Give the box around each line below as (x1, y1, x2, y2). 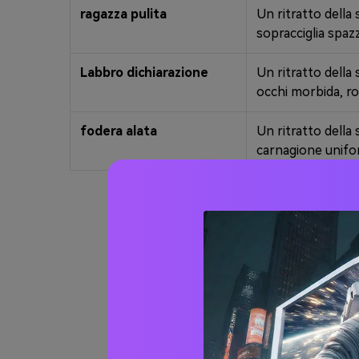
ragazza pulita (80, 6, 167, 22)
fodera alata (80, 123, 157, 139)
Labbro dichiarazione (80, 65, 208, 81)
